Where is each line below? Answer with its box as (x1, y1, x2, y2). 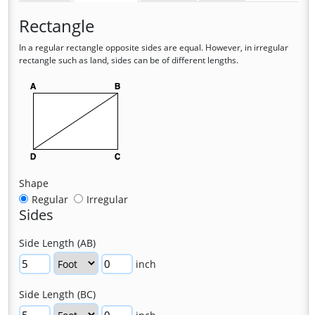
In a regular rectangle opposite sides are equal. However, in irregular (19, 42, 288, 53)
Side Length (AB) (19, 236, 96, 250)
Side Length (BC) (19, 288, 96, 302)
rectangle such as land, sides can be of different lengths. (19, 55, 238, 66)
